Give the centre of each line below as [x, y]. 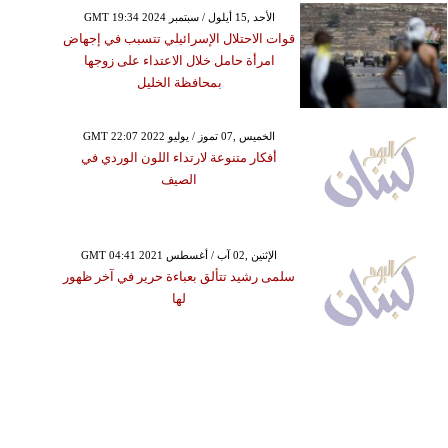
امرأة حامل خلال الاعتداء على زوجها [179, 60]
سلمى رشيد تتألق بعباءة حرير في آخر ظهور [179, 276]
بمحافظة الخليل [179, 82]
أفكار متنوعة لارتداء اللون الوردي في [179, 157]
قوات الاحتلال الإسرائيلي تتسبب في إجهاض [179, 38]
